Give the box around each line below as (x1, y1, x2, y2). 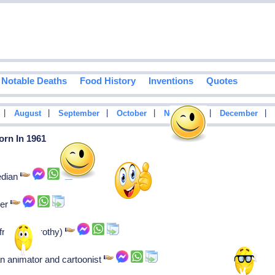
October (116, 109, 147, 118)
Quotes (206, 76, 238, 87)
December (219, 109, 258, 118)
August (14, 109, 41, 118)
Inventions (148, 76, 193, 87)
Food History (79, 76, 136, 87)
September (58, 109, 99, 118)
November (163, 109, 203, 118)
